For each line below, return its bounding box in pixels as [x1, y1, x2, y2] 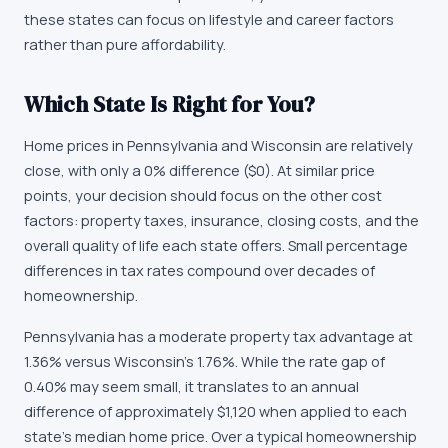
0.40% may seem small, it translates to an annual [24, 377, 359, 396]
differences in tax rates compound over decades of [24, 261, 375, 280]
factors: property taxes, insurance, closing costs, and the [24, 211, 419, 230]
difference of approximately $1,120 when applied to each [24, 402, 407, 421]
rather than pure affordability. [24, 35, 226, 54]
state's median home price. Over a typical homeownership [24, 427, 417, 446]
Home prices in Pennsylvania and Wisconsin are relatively [24, 136, 413, 155]
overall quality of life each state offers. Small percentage [24, 236, 408, 255]
